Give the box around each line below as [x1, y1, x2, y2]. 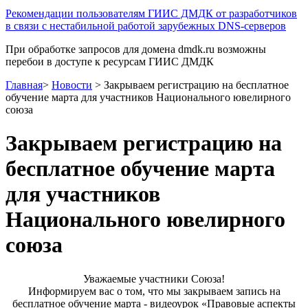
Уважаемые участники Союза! [83, 272, 225, 285]
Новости [52, 79, 92, 91]
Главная [5, 79, 43, 91]
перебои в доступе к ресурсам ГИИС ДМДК [5, 56, 214, 67]
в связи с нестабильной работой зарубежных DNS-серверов [5, 20, 286, 32]
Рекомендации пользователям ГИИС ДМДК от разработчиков [5, 8, 297, 19]
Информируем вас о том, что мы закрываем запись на [27, 285, 280, 297]
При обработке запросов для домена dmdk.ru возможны [5, 43, 266, 55]
